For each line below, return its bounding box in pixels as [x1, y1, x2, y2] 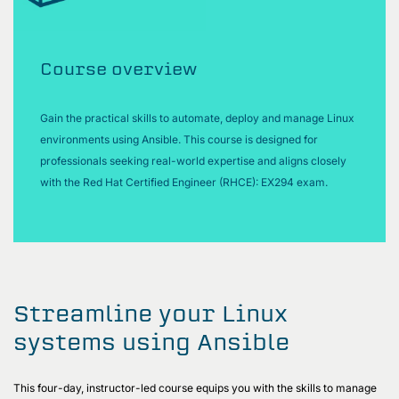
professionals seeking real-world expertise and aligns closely [40, 153, 346, 167]
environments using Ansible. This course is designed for [40, 132, 318, 146]
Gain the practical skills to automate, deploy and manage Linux [40, 110, 354, 125]
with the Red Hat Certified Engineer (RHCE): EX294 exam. [40, 175, 330, 189]
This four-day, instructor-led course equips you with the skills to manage [13, 380, 377, 395]
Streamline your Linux [13, 298, 288, 328]
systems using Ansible [13, 327, 289, 356]
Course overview [40, 57, 197, 79]
